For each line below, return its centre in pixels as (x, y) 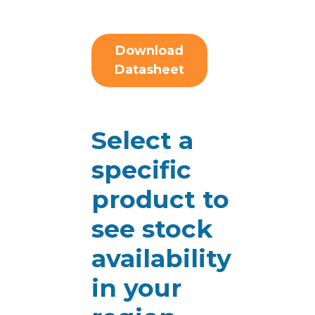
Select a (142, 140)
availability (161, 258)
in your (136, 288)
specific (141, 170)
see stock (152, 229)
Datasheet (149, 70)
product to (160, 199)
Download (149, 51)
